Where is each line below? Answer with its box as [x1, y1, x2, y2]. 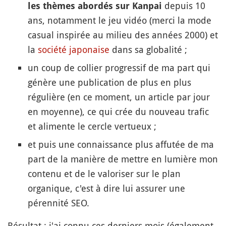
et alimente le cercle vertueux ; [28, 120, 156, 132]
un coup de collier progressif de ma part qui [28, 62, 210, 74]
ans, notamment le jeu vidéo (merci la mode [28, 14, 211, 26]
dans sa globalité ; [109, 43, 187, 55]
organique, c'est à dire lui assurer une [28, 182, 185, 194]
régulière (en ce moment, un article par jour [28, 91, 210, 103]
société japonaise [38, 43, 109, 55]
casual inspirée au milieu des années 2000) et [28, 29, 218, 41]
